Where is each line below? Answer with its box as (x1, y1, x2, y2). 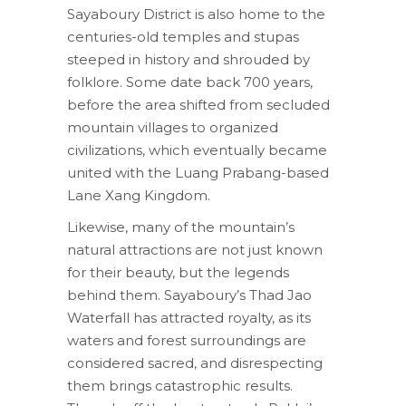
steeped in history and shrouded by (67, 50, 310, 68)
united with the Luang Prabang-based (67, 163, 329, 181)
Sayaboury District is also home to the (67, 5, 325, 23)
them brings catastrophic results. (67, 376, 293, 394)
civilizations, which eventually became (67, 140, 327, 159)
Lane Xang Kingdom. (67, 186, 210, 204)
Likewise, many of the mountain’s (67, 217, 295, 236)
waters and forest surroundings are (67, 331, 306, 349)
